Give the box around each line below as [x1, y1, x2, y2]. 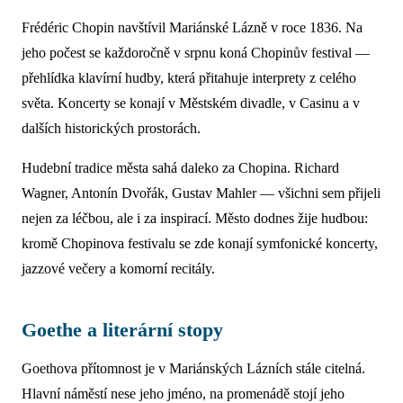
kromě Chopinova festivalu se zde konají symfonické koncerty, [22, 236, 378, 252]
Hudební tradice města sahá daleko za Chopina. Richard [22, 160, 339, 176]
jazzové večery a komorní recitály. [22, 261, 215, 277]
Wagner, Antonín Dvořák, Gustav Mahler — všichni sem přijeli [22, 185, 381, 201]
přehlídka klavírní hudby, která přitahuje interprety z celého [22, 70, 356, 86]
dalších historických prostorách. [22, 121, 201, 137]
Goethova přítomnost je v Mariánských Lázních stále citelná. [22, 361, 365, 377]
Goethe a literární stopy [22, 318, 223, 342]
